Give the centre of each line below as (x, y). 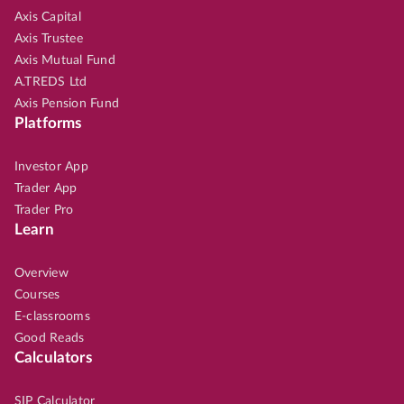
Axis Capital (48, 18)
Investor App (51, 167)
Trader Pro (44, 211)
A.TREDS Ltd (51, 83)
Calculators (53, 358)
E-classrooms (52, 317)
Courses (37, 295)
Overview (41, 274)
